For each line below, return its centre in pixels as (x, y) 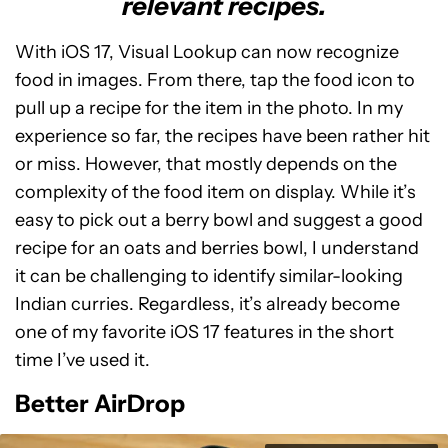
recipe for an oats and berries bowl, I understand (217, 248)
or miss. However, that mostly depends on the (206, 164)
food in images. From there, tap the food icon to (215, 80)
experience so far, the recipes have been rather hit (222, 136)
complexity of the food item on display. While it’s (215, 192)
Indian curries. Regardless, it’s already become (207, 304)
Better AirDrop (100, 403)
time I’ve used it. (82, 360)
